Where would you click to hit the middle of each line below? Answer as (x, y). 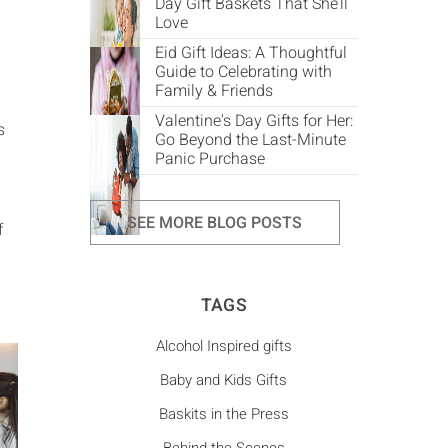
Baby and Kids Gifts (223, 380)
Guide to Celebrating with (243, 72)
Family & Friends (213, 91)
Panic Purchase (209, 159)
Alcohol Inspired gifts (223, 346)
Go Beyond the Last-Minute (250, 140)
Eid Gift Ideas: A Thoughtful (250, 53)
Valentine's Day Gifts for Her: (253, 121)
